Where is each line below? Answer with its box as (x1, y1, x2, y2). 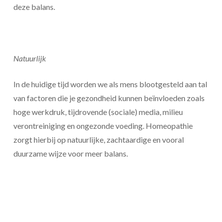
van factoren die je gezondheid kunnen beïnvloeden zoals (13, 93, 205, 103)
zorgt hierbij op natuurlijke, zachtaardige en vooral (13, 135, 184, 145)
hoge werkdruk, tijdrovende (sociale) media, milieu (13, 107, 183, 117)
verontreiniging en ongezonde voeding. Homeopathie (13, 121, 193, 131)
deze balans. (13, 2, 55, 12)
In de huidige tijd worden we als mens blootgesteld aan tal (13, 79, 207, 89)
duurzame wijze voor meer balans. (13, 149, 128, 159)
